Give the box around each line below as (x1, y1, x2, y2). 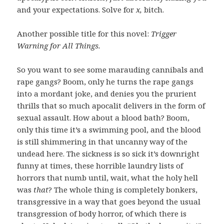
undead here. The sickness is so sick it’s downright (17, 148, 200, 158)
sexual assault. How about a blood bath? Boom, (17, 112, 190, 122)
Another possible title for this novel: (17, 28, 151, 38)
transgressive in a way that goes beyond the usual (17, 196, 201, 206)
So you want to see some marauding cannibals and (17, 64, 204, 74)
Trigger (151, 28, 177, 38)
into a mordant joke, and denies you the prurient (17, 88, 197, 98)
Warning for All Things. (17, 40, 101, 50)
